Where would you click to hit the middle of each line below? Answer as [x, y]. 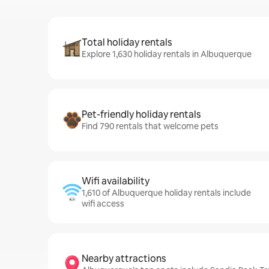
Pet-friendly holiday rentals [141, 114]
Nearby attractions [124, 258]
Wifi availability [116, 181]
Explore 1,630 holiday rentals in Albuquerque [167, 54]
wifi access [103, 204]
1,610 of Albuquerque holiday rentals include [166, 193]
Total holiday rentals [127, 42]
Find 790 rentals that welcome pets [150, 126]
